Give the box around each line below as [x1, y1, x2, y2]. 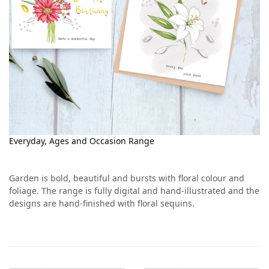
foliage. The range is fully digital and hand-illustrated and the [9, 184, 259, 196]
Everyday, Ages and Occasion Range [9, 134, 154, 147]
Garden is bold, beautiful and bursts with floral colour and [9, 172, 244, 184]
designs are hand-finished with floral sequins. [9, 197, 195, 209]
